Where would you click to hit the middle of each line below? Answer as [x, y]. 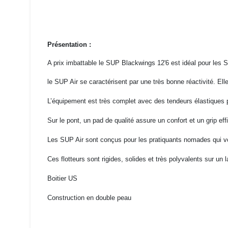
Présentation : [70, 44]
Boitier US [62, 178]
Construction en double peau [89, 197]
